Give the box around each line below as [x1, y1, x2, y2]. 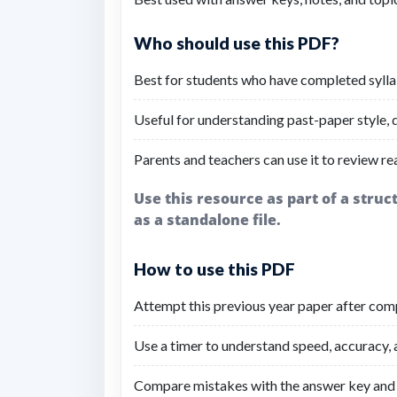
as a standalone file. [134, 210, 281, 230]
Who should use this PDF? [134, 33, 339, 53]
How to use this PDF [134, 259, 295, 279]
